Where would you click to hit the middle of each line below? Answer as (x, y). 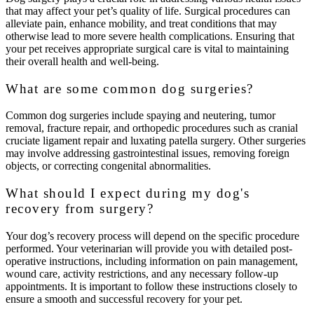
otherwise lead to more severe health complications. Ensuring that (150, 36)
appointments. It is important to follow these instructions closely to (151, 286)
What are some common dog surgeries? (130, 88)
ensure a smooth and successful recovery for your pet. (124, 299)
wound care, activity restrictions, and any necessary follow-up (142, 273)
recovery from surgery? (80, 209)
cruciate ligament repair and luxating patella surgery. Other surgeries (156, 141)
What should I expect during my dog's (128, 193)
